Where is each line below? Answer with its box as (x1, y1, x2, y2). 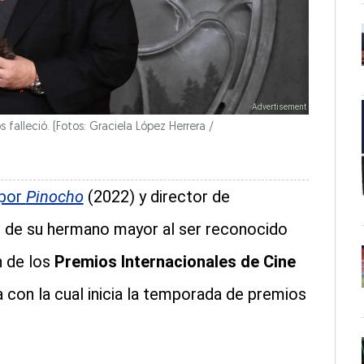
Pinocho (25, 187, 84, 207)
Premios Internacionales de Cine (54, 252, 296, 272)
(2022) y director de (83, 187, 230, 207)
